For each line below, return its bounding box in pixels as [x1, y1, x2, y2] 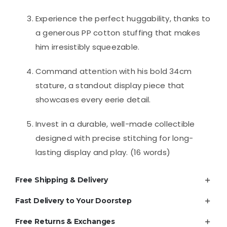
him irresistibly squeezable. [35, 41, 140, 52]
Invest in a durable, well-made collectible [35, 118, 195, 129]
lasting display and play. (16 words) [35, 146, 171, 158]
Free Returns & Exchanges [15, 216, 115, 226]
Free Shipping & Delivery [15, 175, 108, 184]
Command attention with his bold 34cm [35, 65, 192, 77]
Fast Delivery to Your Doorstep [15, 196, 132, 205]
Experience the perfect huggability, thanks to [35, 13, 211, 24]
